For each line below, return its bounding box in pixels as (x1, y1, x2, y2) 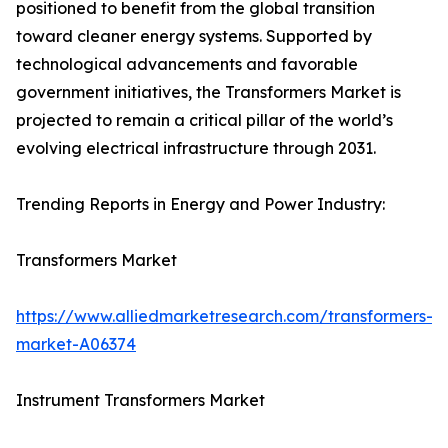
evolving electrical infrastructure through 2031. (16, 138, 376, 159)
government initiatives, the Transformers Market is (16, 82, 401, 103)
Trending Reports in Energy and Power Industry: (16, 194, 385, 215)
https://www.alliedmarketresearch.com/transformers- (16, 306, 433, 327)
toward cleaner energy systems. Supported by (16, 26, 372, 47)
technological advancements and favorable (16, 54, 358, 75)
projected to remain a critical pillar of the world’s (16, 110, 393, 131)
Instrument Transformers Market (16, 390, 265, 411)
